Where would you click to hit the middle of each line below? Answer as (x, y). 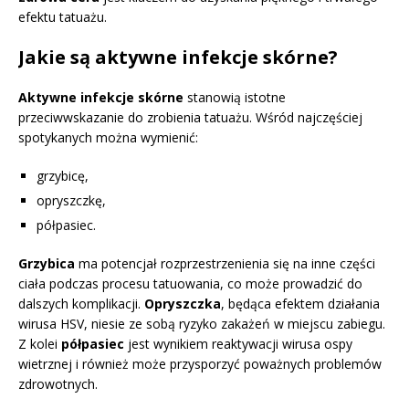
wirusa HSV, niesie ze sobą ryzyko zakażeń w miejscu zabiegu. (202, 324)
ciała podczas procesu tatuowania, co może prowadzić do (190, 284)
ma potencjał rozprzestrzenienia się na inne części (225, 264)
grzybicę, (63, 176)
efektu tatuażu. (63, 17)
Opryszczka (183, 304)
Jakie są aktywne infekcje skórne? (178, 58)
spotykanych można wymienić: (108, 138)
